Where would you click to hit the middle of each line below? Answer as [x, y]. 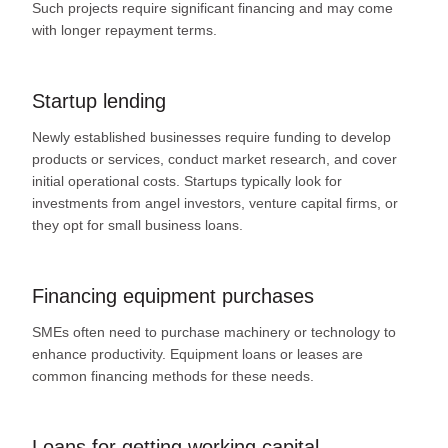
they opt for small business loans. [137, 225]
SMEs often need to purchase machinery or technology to [214, 332]
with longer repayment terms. [124, 30]
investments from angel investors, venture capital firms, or [215, 203]
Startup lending [99, 101]
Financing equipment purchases [173, 296]
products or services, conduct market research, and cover [214, 159]
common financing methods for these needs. [173, 376]
